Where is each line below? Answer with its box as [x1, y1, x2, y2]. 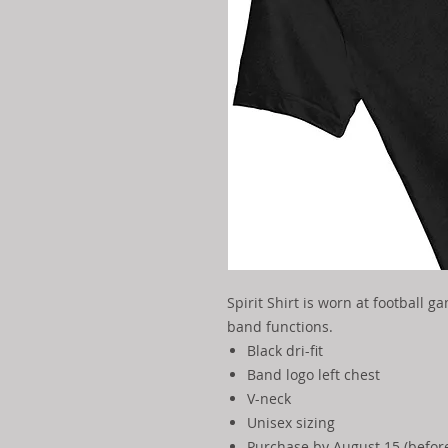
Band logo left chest [247, 364, 380, 384]
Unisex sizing [247, 412, 335, 432]
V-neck [247, 388, 291, 408]
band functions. [227, 316, 333, 336]
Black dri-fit [247, 340, 323, 360]
